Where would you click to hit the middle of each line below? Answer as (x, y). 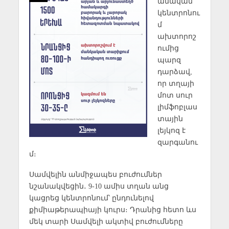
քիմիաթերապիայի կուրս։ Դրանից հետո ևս (112, 210)
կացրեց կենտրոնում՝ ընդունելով (91, 198)
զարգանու (177, 142)
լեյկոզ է (171, 130)
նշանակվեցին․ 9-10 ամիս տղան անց (99, 186)
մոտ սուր (175, 95)
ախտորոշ (177, 36)
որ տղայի (176, 83)
